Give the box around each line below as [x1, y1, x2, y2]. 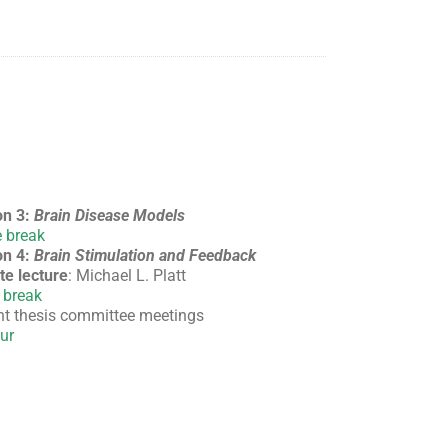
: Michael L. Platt [68, 265, 186, 285]
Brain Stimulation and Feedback [34, 245, 256, 265]
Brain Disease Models [34, 205, 185, 225]
